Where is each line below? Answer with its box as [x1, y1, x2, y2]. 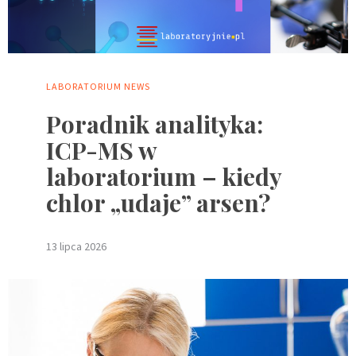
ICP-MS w [46, 134, 157, 167]
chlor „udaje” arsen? [46, 187, 270, 219]
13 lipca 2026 [46, 239, 106, 254]
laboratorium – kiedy [46, 161, 281, 193]
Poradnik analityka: [46, 108, 263, 141]
